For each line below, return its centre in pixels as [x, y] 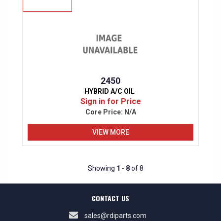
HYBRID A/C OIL [109, 92]
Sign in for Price [110, 102]
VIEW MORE [110, 132]
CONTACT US [110, 198]
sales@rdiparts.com [115, 216]
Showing [102, 168]
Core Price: [105, 112]
